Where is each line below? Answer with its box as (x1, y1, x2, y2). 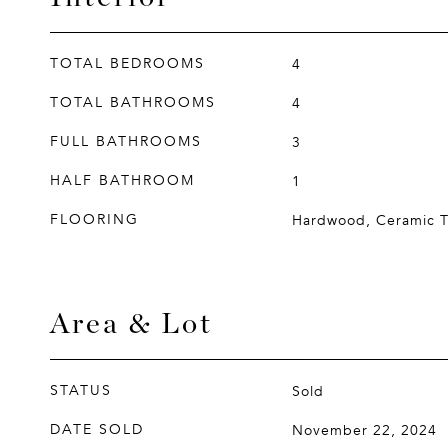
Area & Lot (50, 305, 213, 340)
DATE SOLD (50, 420, 144, 439)
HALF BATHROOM (50, 171, 195, 190)
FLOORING (50, 210, 139, 229)
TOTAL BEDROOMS (50, 54, 205, 73)
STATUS (50, 381, 112, 400)
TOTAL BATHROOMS (50, 93, 216, 112)
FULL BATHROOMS (50, 132, 202, 151)
